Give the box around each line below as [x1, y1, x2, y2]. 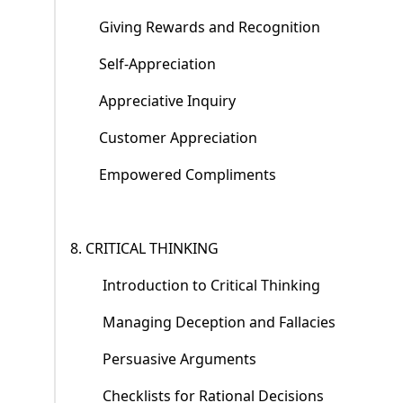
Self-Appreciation [99, 54, 216, 75]
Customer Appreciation [99, 128, 257, 148]
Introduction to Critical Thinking [103, 275, 320, 296]
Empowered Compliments [99, 165, 276, 185]
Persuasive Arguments [103, 349, 256, 370]
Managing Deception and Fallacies [103, 312, 336, 333]
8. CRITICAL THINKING [70, 238, 222, 259]
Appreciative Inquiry [99, 91, 236, 112]
